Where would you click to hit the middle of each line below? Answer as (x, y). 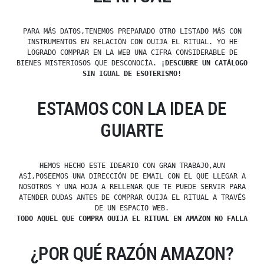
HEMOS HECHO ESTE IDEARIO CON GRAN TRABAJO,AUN (132, 166)
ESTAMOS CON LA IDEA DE (132, 109)
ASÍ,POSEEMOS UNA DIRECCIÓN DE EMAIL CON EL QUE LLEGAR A (132, 176)
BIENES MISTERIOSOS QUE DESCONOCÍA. (89, 63)
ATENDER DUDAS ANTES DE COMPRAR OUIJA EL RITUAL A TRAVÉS (132, 198)
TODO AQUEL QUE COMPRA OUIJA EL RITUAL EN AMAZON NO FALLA (132, 219)
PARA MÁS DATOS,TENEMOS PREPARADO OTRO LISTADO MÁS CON (132, 32)
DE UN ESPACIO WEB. (132, 208)
